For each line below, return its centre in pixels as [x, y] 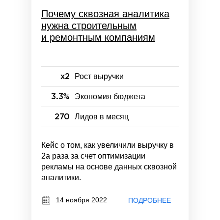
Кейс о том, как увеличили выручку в [108, 145]
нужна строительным [89, 25]
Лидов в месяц [102, 116]
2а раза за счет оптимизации [93, 156]
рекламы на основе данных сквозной [109, 166]
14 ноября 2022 [82, 200]
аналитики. [61, 177]
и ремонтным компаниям [98, 37]
